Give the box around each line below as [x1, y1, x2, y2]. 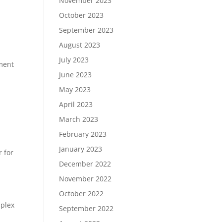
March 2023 [59, 114, 99, 124]
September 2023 [59, 25, 114, 35]
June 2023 [59, 69, 92, 79]
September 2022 [59, 203, 114, 213]
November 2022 [59, 173, 112, 183]
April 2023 [59, 99, 93, 109]
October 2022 [59, 188, 104, 198]
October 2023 [59, 10, 104, 20]
